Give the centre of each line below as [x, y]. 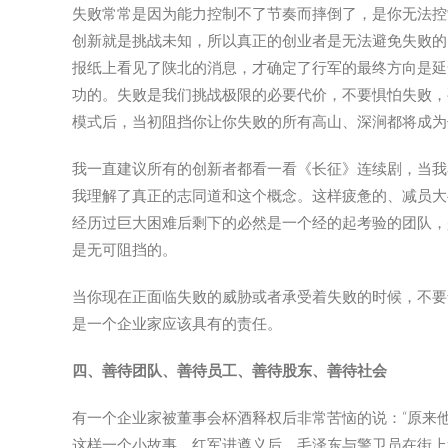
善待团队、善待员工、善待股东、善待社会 [244, 370]
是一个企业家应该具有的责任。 [177, 323]
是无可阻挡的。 [124, 249]
